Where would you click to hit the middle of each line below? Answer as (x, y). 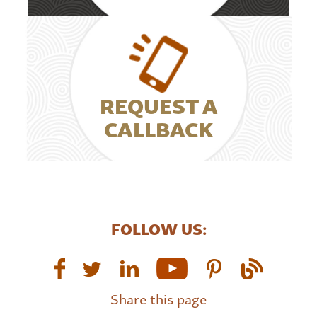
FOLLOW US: (158, 228)
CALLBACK (158, 127)
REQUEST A (158, 104)
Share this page (158, 299)
